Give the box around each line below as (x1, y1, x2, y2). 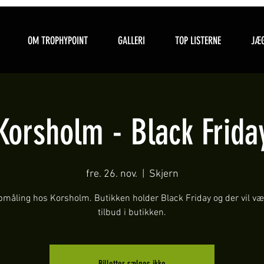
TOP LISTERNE (174, 34, 221, 47)
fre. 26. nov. (85, 168, 137, 180)
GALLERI (117, 34, 145, 47)
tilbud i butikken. (98, 207, 166, 219)
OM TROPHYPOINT (27, 34, 88, 47)
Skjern (148, 168, 179, 180)
